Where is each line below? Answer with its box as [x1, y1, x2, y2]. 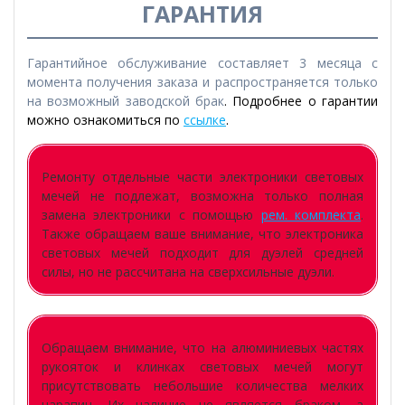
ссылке [184, 111, 226, 129]
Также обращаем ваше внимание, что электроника [42, 225, 363, 243]
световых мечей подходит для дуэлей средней [42, 244, 363, 262]
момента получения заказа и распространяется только [27, 73, 378, 91]
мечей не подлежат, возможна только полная [42, 187, 363, 205]
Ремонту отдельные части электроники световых [42, 168, 363, 186]
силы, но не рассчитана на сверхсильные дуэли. [42, 263, 334, 281]
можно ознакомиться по [27, 111, 184, 129]
